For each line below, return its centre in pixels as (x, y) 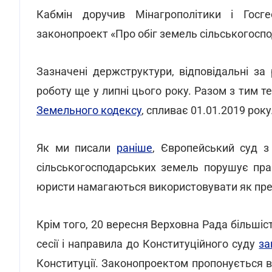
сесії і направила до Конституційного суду (148, 244)
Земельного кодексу (89, 110)
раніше (135, 148)
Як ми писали (77, 148)
